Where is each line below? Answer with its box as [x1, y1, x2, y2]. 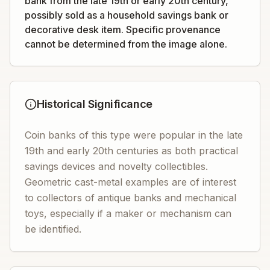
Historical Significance [37, 98, 152, 110]
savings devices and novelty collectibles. [25, 160, 208, 172]
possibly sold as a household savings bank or [25, 9, 228, 21]
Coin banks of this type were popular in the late [25, 129, 243, 141]
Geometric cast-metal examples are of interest [25, 176, 236, 188]
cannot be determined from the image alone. [25, 38, 227, 50]
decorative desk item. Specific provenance [25, 24, 221, 36]
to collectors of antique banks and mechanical [25, 192, 236, 204]
